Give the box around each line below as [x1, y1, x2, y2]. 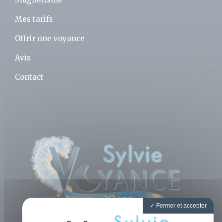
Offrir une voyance [15, 33, 85, 43]
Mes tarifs [15, 14, 53, 24]
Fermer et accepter [155, 202, 207, 209]
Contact [15, 72, 44, 82]
